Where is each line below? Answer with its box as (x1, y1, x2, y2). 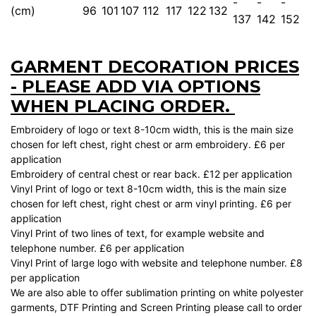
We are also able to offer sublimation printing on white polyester (11, 286, 303, 298)
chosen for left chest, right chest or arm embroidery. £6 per (11, 138, 285, 150)
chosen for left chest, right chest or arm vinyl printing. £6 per (11, 197, 291, 209)
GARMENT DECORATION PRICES (11, 56, 299, 77)
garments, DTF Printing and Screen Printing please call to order (11, 300, 302, 313)
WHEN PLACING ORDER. (11, 95, 235, 116)
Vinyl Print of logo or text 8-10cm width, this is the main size (11, 182, 286, 195)
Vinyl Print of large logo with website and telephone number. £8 (11, 256, 303, 269)
